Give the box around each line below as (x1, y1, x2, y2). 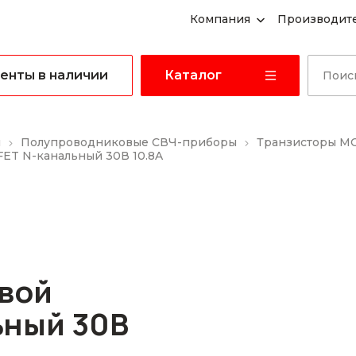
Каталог (164, 68, 222, 83)
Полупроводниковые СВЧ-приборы (21, 135, 237, 149)
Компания (190, 12, 251, 26)
